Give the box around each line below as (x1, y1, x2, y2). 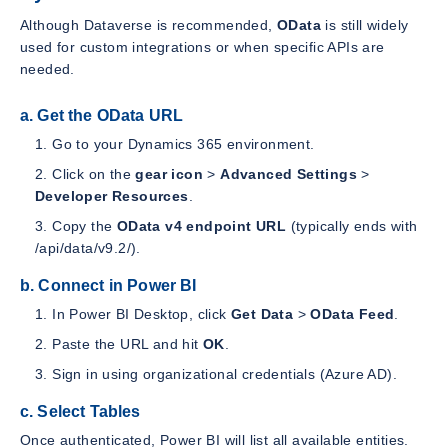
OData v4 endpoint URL (116, 218, 287, 235)
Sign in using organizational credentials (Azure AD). (52, 365, 398, 382)
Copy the (52, 218, 117, 235)
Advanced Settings (220, 166, 358, 183)
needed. (20, 61, 75, 78)
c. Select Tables (20, 402, 141, 420)
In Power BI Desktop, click (52, 305, 232, 322)
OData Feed (310, 305, 395, 322)
